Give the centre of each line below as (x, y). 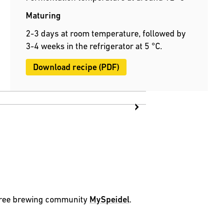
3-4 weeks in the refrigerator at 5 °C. (94, 46)
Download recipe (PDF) (76, 67)
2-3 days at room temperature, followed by (106, 34)
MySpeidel (109, 200)
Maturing (44, 16)
